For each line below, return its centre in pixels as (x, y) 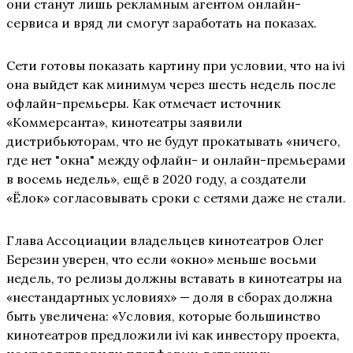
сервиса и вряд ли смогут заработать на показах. (162, 23)
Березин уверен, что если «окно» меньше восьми (162, 260)
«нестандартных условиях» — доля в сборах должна (169, 297)
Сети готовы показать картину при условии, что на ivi (176, 66)
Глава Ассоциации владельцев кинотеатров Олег (165, 241)
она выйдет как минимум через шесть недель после (171, 85)
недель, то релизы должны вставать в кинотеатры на (174, 279)
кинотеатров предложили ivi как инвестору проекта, (173, 335)
